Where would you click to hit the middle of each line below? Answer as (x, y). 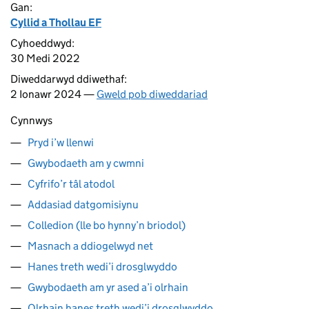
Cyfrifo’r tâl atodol (71, 184)
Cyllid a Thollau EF (56, 22)
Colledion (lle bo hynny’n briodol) (107, 225)
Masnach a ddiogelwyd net (90, 246)
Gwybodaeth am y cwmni (86, 163)
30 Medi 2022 (45, 58)
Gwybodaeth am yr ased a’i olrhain (108, 287)
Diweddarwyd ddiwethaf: (69, 79)
